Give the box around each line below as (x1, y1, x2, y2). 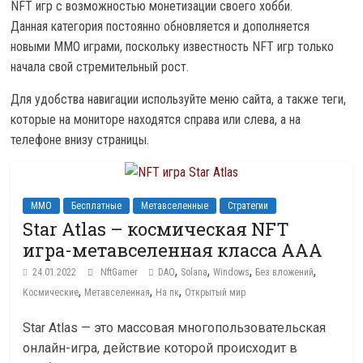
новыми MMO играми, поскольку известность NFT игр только (11, 39, 335, 54)
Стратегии (228, 200, 269, 211)
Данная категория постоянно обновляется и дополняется (11, 19, 310, 34)
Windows (213, 267, 250, 278)
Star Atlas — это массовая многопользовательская (23, 320, 327, 335)
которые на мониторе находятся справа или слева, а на (11, 112, 301, 127)
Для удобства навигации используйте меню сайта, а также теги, (11, 92, 347, 107)
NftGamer (100, 267, 141, 278)
